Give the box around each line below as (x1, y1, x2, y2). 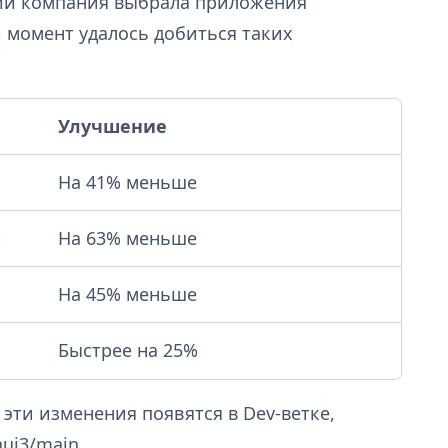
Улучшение (58, 113, 167, 138)
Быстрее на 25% (58, 337, 198, 362)
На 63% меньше (58, 225, 197, 250)
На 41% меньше (58, 169, 197, 194)
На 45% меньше (58, 281, 197, 306)
